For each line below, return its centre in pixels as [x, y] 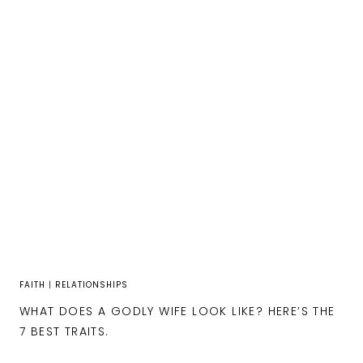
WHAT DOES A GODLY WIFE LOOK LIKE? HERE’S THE [177, 312]
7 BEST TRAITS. [64, 332]
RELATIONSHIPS [92, 285]
